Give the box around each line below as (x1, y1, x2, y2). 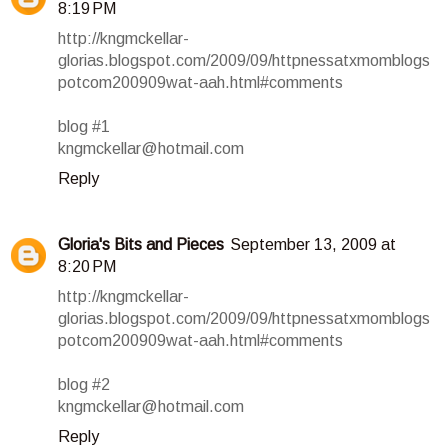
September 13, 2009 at (230, 235, 396, 253)
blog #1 (58, 117, 110, 135)
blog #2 (58, 375, 110, 393)
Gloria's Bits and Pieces (58, 235, 224, 253)
